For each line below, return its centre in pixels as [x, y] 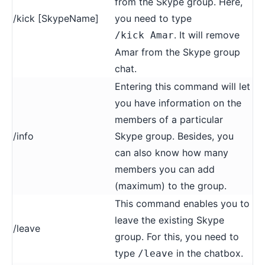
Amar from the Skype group [177, 52]
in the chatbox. [208, 253]
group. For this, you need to [177, 236]
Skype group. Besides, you [174, 136]
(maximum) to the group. [171, 185]
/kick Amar [144, 35]
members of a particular [169, 119]
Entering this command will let [182, 86]
